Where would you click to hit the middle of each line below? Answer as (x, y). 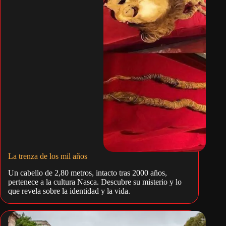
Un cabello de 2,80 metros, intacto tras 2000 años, (88, 173)
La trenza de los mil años (48, 156)
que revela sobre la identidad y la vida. (69, 191)
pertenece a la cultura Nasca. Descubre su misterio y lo (95, 182)
